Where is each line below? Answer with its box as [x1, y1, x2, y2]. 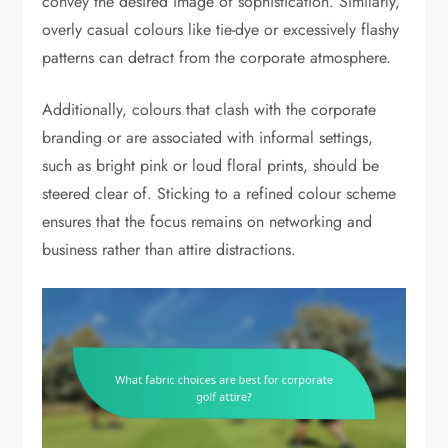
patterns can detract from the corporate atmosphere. [42, 45, 392, 69]
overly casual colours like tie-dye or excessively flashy [42, 17, 400, 41]
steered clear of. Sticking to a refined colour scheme [42, 181, 397, 205]
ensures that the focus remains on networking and [42, 209, 373, 233]
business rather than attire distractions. [42, 237, 297, 261]
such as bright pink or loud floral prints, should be [42, 153, 380, 177]
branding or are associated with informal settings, [42, 125, 374, 149]
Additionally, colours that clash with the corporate [42, 97, 377, 121]
